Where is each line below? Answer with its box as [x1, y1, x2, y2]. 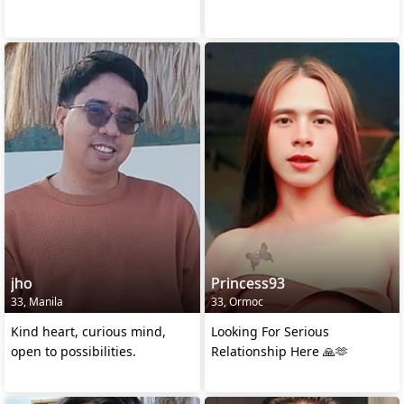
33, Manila [11, 293, 63, 309]
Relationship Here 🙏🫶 [210, 342, 348, 360]
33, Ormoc [210, 293, 263, 309]
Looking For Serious [210, 322, 329, 340]
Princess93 [210, 272, 285, 293]
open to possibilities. [11, 342, 136, 360]
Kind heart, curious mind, [11, 322, 166, 340]
